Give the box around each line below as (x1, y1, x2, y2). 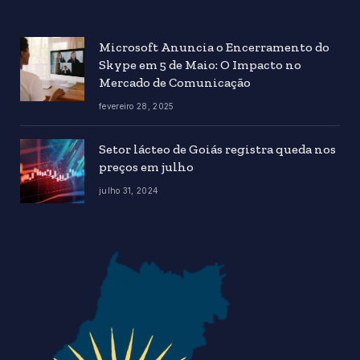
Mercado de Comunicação (99, 74, 251, 90)
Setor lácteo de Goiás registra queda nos (99, 141, 336, 157)
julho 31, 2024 (99, 185, 159, 195)
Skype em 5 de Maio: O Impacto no (99, 56, 301, 72)
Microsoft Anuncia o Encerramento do (99, 39, 329, 55)
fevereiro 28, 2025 (99, 100, 174, 111)
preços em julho (99, 158, 194, 174)
